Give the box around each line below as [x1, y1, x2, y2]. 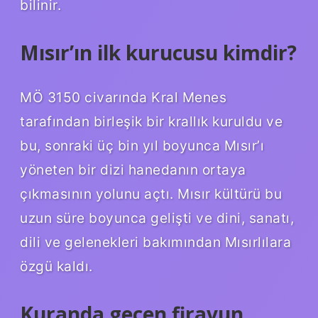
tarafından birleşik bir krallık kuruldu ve [20, 113, 283, 131]
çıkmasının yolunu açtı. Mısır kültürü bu [20, 185, 282, 203]
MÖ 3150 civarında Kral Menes [20, 89, 226, 106]
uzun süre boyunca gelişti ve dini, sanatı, [20, 209, 294, 227]
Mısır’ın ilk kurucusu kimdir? [20, 38, 297, 66]
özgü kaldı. [20, 258, 93, 275]
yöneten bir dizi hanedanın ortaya [20, 161, 246, 179]
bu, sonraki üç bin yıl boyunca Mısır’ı [20, 137, 264, 155]
